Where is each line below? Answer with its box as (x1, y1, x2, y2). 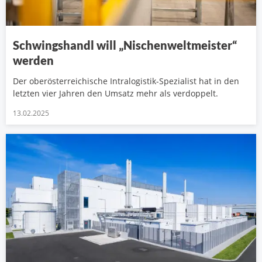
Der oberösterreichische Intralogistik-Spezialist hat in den (13, 75, 239, 87)
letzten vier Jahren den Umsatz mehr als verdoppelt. (13, 88, 218, 99)
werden (13, 53, 54, 68)
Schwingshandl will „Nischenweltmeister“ (13, 38, 237, 53)
